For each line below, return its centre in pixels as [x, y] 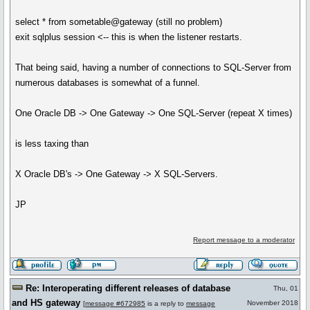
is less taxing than [52, 144]
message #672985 [115, 303]
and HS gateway [46, 303]
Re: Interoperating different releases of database [128, 288]
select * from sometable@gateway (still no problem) [119, 22]
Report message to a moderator [244, 240]
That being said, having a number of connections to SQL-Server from [154, 67]
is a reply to [166, 303]
